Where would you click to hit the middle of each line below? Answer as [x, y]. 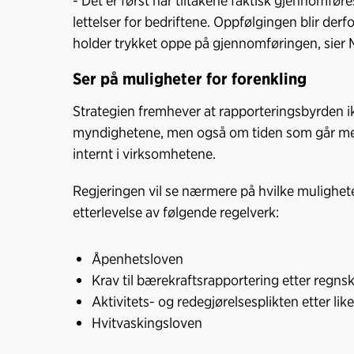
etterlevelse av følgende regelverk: [177, 212]
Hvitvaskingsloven [149, 323]
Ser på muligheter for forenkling [190, 79]
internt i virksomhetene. [144, 154]
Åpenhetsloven [139, 259]
